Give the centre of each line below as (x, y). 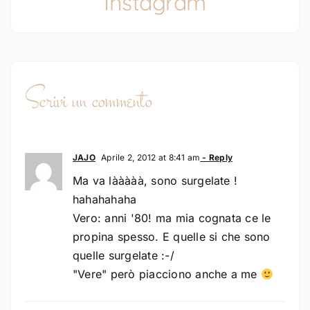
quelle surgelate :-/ (123, 255)
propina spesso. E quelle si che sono (171, 236)
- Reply (217, 157)
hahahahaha (104, 199)
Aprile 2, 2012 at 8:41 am (149, 157)
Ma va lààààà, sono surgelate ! (155, 180)
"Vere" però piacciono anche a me (166, 274)
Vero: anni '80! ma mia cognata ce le (172, 218)
